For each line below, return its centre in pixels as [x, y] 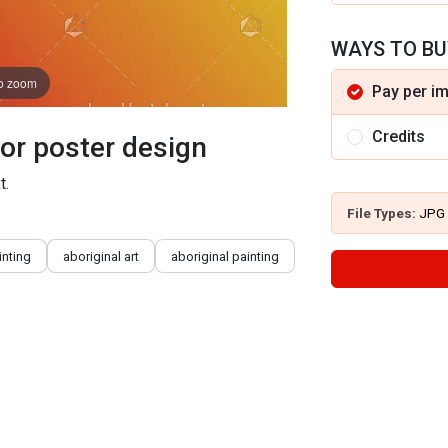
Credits [398, 136]
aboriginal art [101, 256]
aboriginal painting [225, 256]
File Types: [383, 213]
